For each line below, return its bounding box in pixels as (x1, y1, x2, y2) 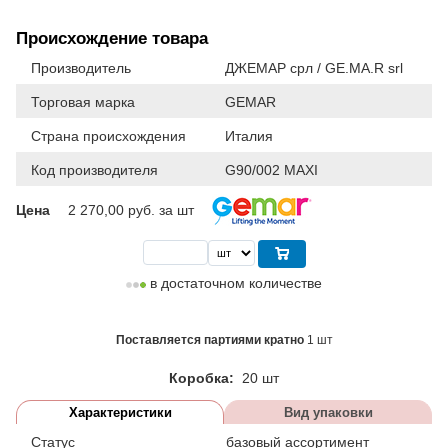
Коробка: (169, 369, 238, 386)
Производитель (31, 59, 131, 76)
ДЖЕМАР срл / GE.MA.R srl (225, 59, 403, 76)
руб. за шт (128, 201, 194, 218)
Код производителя (31, 161, 158, 178)
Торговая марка (31, 93, 135, 110)
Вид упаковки (283, 404, 373, 420)
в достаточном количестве (146, 274, 322, 291)
